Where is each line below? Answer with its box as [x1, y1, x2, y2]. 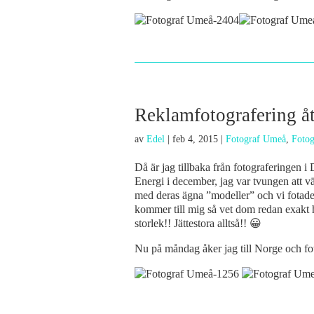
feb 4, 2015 [172, 134, 218, 144]
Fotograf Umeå [226, 134, 286, 144]
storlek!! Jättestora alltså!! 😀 [135, 217, 261, 229]
